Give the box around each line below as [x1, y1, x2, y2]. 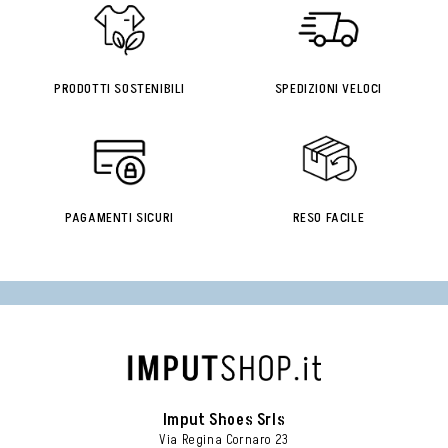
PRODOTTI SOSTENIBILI [54, 79, 185, 98]
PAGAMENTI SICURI [65, 207, 174, 227]
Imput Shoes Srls [162, 409, 286, 432]
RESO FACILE [292, 207, 365, 227]
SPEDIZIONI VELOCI [274, 79, 383, 98]
